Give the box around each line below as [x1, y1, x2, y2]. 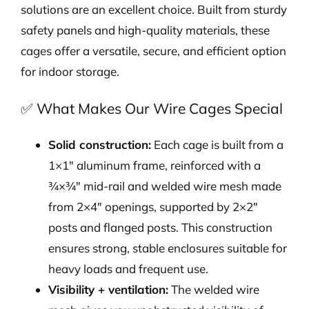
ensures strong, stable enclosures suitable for [48, 241, 287, 256]
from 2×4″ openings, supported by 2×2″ [48, 199, 258, 215]
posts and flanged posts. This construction [48, 220, 272, 235]
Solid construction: [48, 137, 151, 152]
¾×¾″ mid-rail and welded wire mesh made [48, 179, 281, 194]
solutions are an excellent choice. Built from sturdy [21, 2, 287, 17]
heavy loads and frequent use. [48, 261, 208, 277]
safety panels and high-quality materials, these [21, 23, 270, 38]
